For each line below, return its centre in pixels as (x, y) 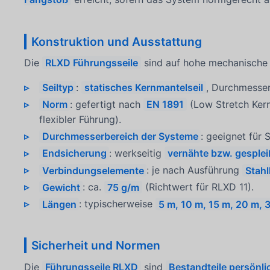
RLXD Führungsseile (92, 62)
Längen (59, 204)
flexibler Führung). (80, 120)
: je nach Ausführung (195, 170)
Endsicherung (74, 153)
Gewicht (61, 187)
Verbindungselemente (93, 170)
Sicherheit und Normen (96, 246)
